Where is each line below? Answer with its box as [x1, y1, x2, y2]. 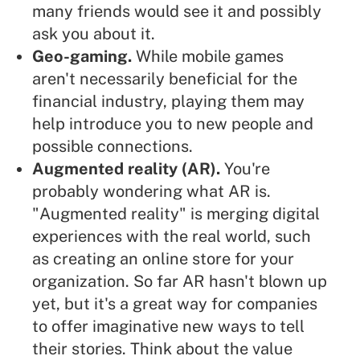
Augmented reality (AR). [32, 159, 220, 179]
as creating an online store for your [32, 249, 294, 269]
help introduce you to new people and [32, 114, 313, 134]
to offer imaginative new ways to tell [32, 317, 305, 337]
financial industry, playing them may [32, 92, 305, 112]
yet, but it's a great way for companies [32, 294, 317, 314]
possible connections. [32, 137, 193, 157]
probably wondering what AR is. [32, 182, 271, 202]
